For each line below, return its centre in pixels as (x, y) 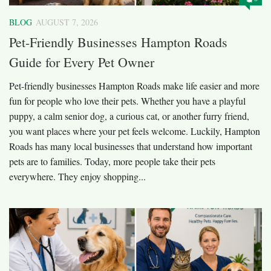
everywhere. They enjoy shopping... (77, 177)
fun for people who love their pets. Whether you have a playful (127, 101)
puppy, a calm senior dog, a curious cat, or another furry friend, (129, 116)
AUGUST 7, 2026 (67, 22)
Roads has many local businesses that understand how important (131, 146)
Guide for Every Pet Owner (82, 62)
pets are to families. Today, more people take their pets (112, 162)
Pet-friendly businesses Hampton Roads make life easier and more (134, 86)
